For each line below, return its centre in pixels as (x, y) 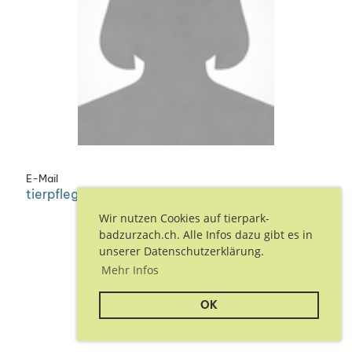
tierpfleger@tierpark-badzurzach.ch (138, 194)
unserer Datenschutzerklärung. (181, 251)
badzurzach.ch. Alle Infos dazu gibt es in (206, 234)
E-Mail (42, 179)
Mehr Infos (130, 269)
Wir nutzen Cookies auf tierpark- (184, 218)
